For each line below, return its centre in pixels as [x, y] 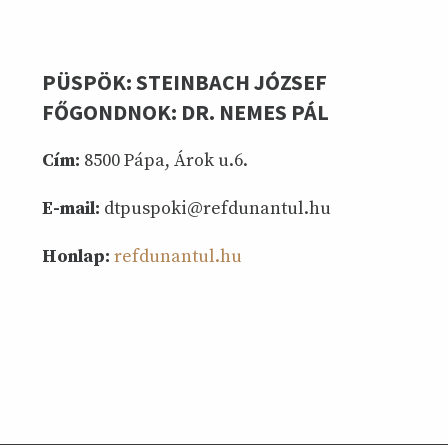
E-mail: [71, 208]
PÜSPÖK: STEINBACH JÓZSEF [184, 82]
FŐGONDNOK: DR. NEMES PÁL [185, 112]
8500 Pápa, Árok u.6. [164, 160]
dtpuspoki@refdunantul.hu [215, 208]
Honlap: [76, 256]
